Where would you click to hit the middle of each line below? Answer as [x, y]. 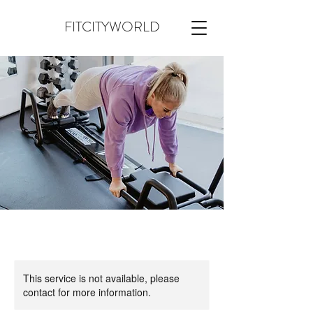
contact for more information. [87, 292]
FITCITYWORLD [112, 27]
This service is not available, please [101, 278]
